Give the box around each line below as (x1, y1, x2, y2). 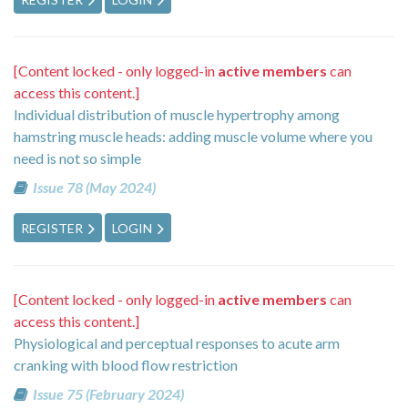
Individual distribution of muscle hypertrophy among (14, 106, 340, 124)
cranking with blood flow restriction (14, 355, 238, 373)
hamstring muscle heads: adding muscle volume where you (14, 127, 372, 146)
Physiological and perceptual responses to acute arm (14, 333, 340, 352)
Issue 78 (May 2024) (32, 178, 156, 197)
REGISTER (21, 219, 83, 236)
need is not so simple (14, 149, 141, 168)
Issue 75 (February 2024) (32, 384, 184, 403)
